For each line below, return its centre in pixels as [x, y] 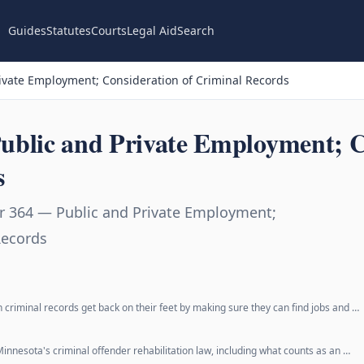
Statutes [68, 30]
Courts [108, 30]
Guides [27, 30]
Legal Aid [152, 30]
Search [195, 30]
